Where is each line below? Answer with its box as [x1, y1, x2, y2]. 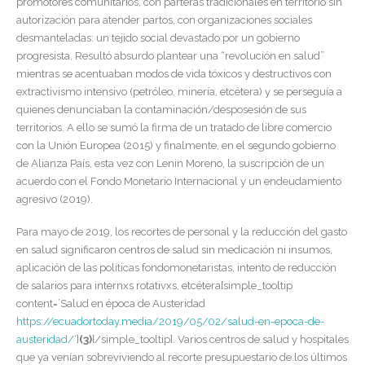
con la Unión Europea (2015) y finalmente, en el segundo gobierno [16, 139, 336, 152]
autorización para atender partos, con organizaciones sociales [16, 13, 312, 26]
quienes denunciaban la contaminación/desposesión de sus [16, 103, 306, 116]
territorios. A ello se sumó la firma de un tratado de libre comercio [16, 121, 332, 134]
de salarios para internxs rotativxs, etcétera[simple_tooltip [16, 279, 292, 292]
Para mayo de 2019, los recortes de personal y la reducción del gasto [16, 226, 347, 239]
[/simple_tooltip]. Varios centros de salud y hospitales [92, 333, 349, 346]
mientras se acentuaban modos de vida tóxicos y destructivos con [16, 67, 332, 80]
